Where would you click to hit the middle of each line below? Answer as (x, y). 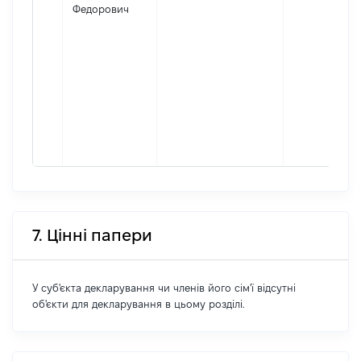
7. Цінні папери (92, 235)
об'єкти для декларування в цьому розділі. (139, 304)
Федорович (101, 9)
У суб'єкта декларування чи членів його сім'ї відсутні (164, 288)
